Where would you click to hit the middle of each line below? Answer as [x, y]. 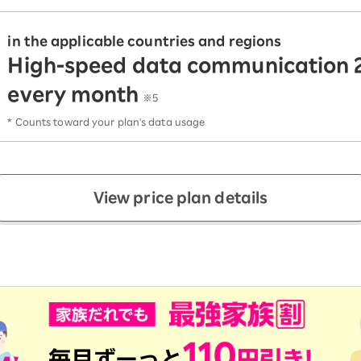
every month [73, 95]
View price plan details [180, 198]
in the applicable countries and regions [145, 41]
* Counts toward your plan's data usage [106, 122]
